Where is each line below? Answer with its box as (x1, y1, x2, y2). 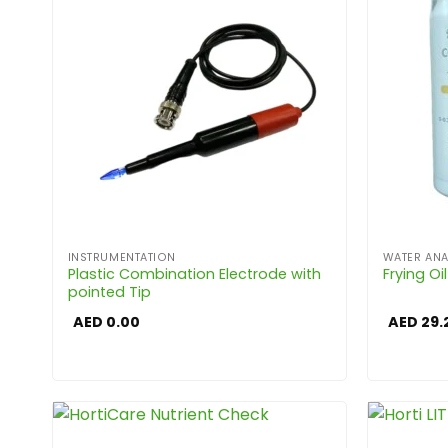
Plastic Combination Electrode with (67, 264, 321, 284)
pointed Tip (67, 282, 151, 302)
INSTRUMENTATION (67, 249, 176, 265)
